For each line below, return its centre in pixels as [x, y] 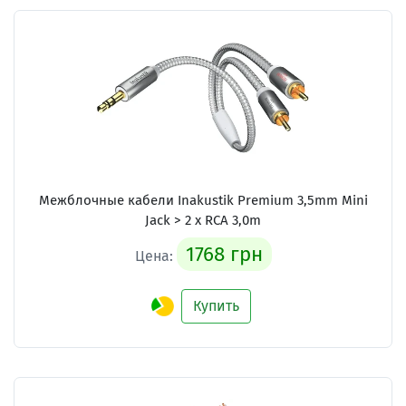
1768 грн [224, 254]
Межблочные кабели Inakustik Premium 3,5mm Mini [203, 200]
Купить [216, 306]
